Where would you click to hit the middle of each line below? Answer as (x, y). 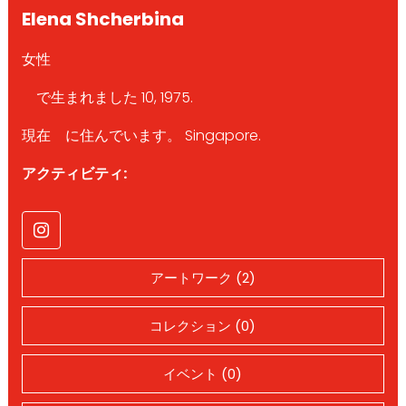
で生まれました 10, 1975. (107, 97)
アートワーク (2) (203, 277)
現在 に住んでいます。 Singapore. (141, 135)
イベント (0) (203, 373)
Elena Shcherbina (102, 19)
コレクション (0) (203, 325)
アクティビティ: (74, 173)
